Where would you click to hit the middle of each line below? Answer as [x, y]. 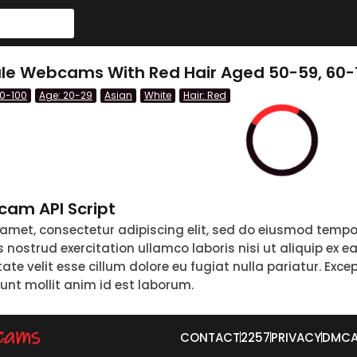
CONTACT [210, 337]
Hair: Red [205, 95]
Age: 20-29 [66, 95]
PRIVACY [296, 337]
